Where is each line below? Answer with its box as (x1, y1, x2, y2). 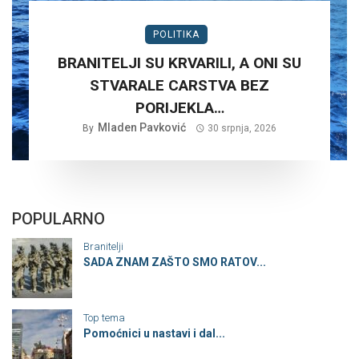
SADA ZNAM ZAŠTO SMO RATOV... (83, 255, 266, 268)
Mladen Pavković (97, 120, 186, 134)
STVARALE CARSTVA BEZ (90, 75, 269, 95)
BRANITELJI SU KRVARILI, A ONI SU (58, 53, 301, 72)
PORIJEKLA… (135, 98, 224, 117)
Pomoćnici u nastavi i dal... (83, 326, 225, 340)
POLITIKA (153, 28, 200, 40)
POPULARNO (12, 209, 105, 228)
